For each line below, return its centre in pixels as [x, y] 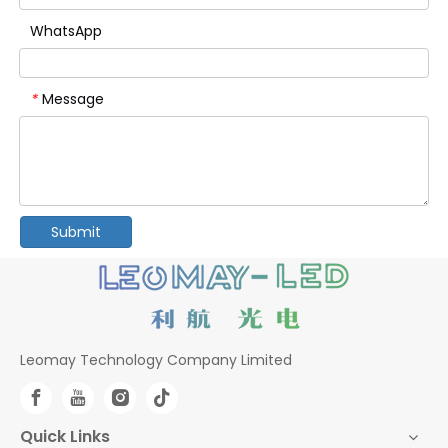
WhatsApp [66, 30]
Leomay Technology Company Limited [156, 360]
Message [73, 98]
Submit [76, 232]
